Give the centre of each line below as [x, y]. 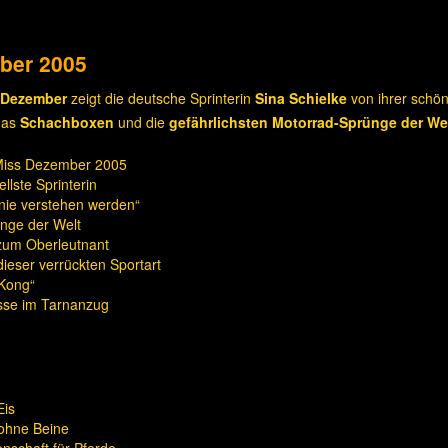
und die [141, 122]
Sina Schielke [301, 98]
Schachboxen [67, 122]
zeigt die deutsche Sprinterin [161, 98]
